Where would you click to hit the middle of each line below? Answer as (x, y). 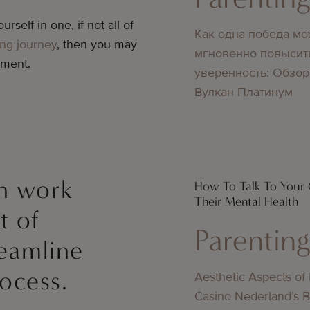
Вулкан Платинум (244, 92)
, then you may (97, 44)
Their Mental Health (247, 201)
